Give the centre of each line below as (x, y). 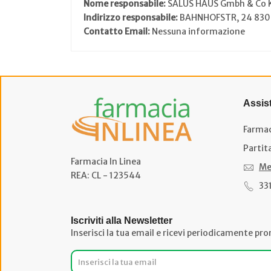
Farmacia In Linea (106, 162)
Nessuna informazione (198, 31)
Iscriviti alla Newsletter (122, 220)
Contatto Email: (118, 31)
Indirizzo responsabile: (132, 18)
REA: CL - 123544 (106, 176)
